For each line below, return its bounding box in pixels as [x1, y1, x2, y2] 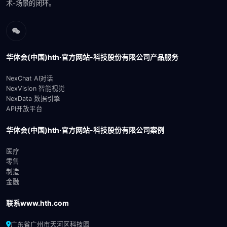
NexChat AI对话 [6, 74, 53, 82]
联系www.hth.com [6, 199, 69, 207]
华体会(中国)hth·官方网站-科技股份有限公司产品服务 [6, 53, 178, 61]
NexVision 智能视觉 [6, 85, 65, 92]
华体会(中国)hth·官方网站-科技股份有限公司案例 [6, 126, 164, 134]
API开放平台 [6, 105, 43, 112]
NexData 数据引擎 [6, 95, 60, 102]
